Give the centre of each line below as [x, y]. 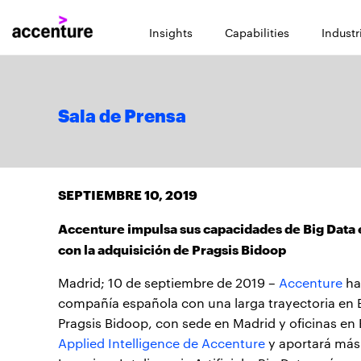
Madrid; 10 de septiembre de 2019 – [168, 282]
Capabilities [257, 32]
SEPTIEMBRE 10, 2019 [128, 194]
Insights [171, 32]
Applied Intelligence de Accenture [162, 343]
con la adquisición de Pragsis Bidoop [172, 249]
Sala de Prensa [122, 117]
